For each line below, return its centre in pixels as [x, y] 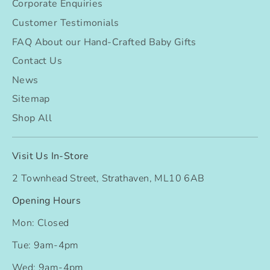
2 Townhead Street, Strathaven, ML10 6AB [108, 178]
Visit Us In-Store [51, 156]
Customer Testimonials [66, 23]
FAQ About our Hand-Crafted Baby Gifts [104, 42]
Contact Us [37, 61]
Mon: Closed [41, 223]
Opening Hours [47, 200]
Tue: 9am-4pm [46, 245]
